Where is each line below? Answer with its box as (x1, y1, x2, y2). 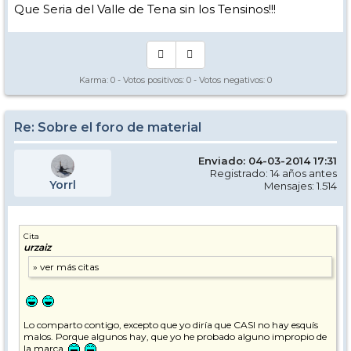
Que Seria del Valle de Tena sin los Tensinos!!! (14, 2, 276, 17)
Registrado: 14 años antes (210, 167, 337, 180)
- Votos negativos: (191, 74, 267, 86)
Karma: (79, 74, 110, 86)
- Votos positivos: (115, 74, 186, 86)
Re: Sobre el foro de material (14, 120, 201, 136)
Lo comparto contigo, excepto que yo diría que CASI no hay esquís (24, 318, 318, 331)
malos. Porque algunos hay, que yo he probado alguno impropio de (24, 330, 327, 342)
